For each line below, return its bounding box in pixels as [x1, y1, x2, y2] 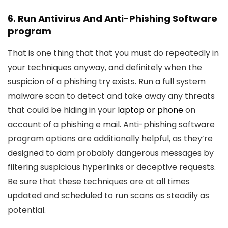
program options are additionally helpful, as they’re [8, 133, 213, 145]
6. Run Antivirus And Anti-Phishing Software [8, 12, 217, 25]
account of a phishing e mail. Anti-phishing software [8, 119, 215, 130]
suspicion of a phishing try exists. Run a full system [8, 76, 206, 88]
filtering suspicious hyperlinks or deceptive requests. [8, 161, 216, 173]
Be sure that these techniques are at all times [8, 176, 190, 187]
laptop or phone [118, 104, 183, 116]
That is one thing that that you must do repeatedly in [8, 47, 219, 59]
